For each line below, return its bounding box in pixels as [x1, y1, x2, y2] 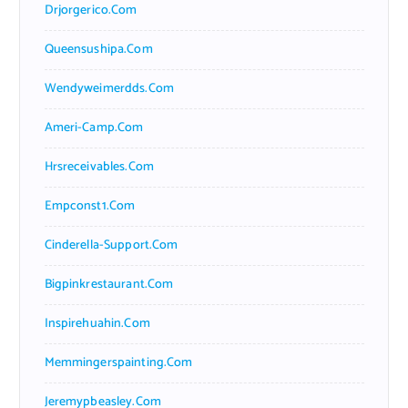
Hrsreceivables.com [44, 156, 155, 178]
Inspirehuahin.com [44, 312, 150, 334]
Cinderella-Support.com [44, 234, 178, 256]
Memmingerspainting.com [44, 352, 193, 373]
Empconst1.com [44, 195, 136, 217]
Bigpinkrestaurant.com [44, 273, 174, 295]
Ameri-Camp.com [44, 117, 144, 138]
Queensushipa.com [44, 38, 153, 60]
